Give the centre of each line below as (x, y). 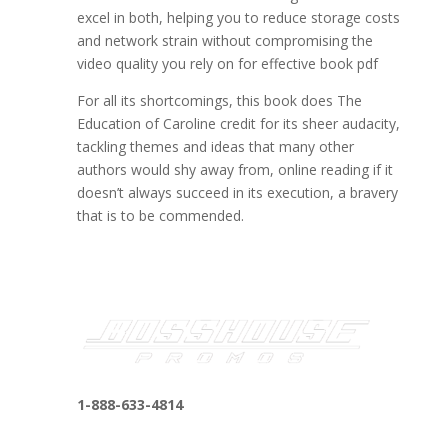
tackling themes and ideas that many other (215, 146)
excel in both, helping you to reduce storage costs (238, 17)
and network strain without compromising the (224, 40)
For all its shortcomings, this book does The (219, 100)
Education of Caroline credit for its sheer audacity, (238, 123)
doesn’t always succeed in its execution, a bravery (237, 192)
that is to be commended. (160, 215)
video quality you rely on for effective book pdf (227, 63)
